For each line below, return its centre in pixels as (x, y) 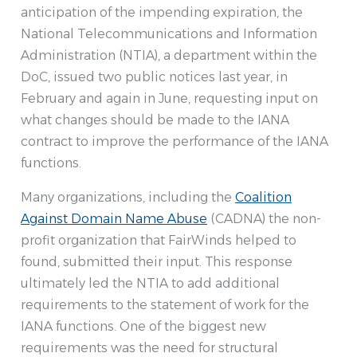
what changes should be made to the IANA (155, 120)
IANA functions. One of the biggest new (143, 327)
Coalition (263, 198)
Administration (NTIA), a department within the (169, 56)
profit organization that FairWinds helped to (159, 241)
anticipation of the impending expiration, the (162, 13)
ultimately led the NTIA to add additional (150, 284)
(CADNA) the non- (264, 219)
